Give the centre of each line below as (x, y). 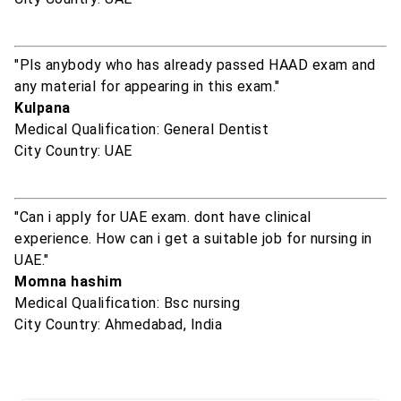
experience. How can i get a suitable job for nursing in (193, 239)
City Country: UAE (73, 151)
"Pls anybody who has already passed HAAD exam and (195, 65)
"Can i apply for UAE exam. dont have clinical (163, 218)
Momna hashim (68, 282)
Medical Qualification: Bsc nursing (127, 303)
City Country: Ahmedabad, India (118, 325)
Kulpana (43, 108)
